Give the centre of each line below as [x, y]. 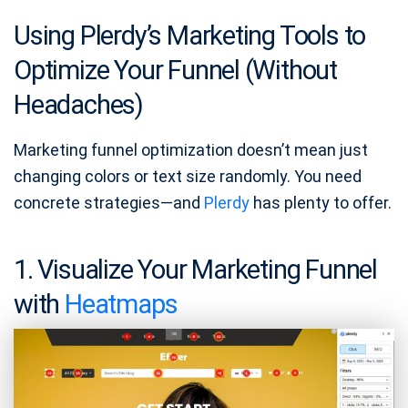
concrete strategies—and [109, 203]
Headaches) [78, 105]
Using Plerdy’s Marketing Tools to [190, 36]
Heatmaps [121, 305]
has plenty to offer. [321, 203]
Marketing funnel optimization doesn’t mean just [191, 150]
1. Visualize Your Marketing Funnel [196, 270]
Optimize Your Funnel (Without [176, 71]
